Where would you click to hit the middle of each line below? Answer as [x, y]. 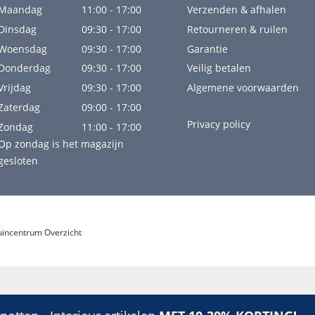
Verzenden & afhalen [236, 10]
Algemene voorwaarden [243, 88]
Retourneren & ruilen [237, 29]
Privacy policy [218, 124]
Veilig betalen [219, 68]
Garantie [207, 49]
